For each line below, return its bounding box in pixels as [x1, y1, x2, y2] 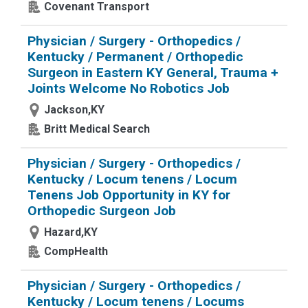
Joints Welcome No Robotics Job [27, 80, 230, 96]
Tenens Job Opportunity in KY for [27, 187, 230, 203]
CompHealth [44, 245, 108, 258]
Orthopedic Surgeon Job [27, 203, 176, 219]
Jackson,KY [44, 103, 104, 116]
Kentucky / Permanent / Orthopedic [27, 49, 243, 65]
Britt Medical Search [44, 122, 150, 135]
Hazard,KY [44, 225, 98, 239]
